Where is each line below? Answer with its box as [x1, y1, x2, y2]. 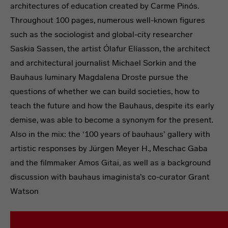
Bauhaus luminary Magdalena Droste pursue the [10, 72, 188, 82]
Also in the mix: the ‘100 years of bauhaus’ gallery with [10, 129, 210, 139]
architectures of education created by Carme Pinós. [10, 1, 199, 11]
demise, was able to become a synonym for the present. [10, 115, 213, 125]
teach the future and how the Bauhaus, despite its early [10, 101, 214, 110]
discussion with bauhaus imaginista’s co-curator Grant [10, 172, 210, 182]
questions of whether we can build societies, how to [10, 87, 199, 96]
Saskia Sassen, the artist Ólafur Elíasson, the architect [10, 44, 210, 53]
